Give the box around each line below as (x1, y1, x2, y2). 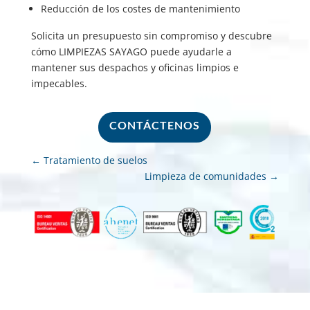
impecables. (30, 77, 87, 91)
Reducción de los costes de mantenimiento (40, 2, 240, 16)
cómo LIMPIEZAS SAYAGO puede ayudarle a (30, 45, 232, 59)
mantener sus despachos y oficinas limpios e (30, 61, 239, 75)
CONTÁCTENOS (109, 118, 201, 132)
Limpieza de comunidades (145, 170, 267, 183)
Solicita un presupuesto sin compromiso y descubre (30, 29, 272, 43)
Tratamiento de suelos (43, 154, 147, 167)
